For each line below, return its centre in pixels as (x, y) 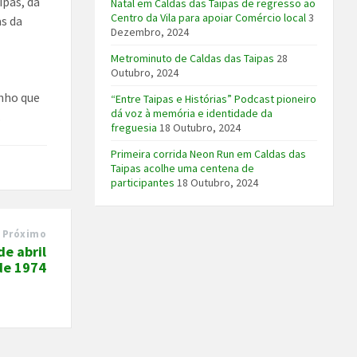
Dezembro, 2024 (150, 32)
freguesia (134, 128)
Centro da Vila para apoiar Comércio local (209, 18)
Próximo (24, 234)
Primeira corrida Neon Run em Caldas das (209, 154)
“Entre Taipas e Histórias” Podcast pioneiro (214, 99)
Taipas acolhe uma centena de (183, 169)
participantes (143, 183)
